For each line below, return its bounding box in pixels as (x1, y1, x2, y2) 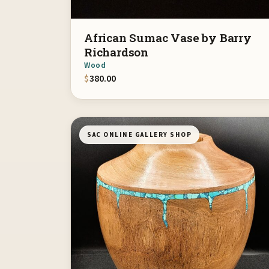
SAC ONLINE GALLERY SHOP (87, 130, 192, 139)
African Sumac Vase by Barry (84, 29, 252, 45)
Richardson (84, 44, 149, 59)
